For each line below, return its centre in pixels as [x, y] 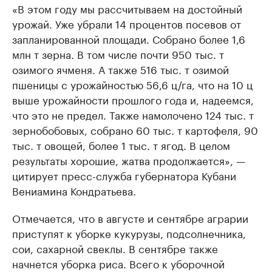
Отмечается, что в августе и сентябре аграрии [130, 217]
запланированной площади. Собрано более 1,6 [129, 38]
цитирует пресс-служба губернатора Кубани [124, 175]
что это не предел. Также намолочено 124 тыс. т [133, 114]
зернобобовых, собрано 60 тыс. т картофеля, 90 [135, 129]
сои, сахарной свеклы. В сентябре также [115, 248]
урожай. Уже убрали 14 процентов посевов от [127, 23]
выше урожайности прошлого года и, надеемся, [133, 99]
